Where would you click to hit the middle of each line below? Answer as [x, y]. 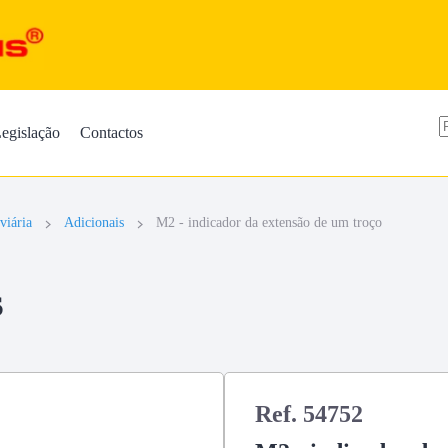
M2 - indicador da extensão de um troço [269, 222]
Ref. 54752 [309, 414]
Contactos [111, 132]
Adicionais [94, 222]
